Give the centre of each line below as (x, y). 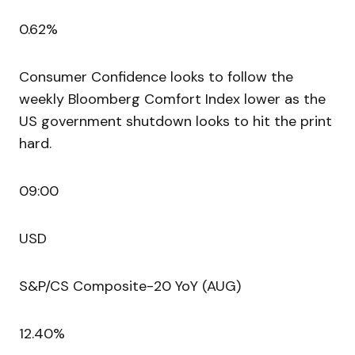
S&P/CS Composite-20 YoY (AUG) (130, 286)
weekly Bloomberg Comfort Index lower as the (172, 99)
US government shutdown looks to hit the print (176, 122)
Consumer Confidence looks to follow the (156, 77)
